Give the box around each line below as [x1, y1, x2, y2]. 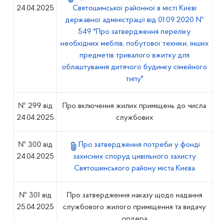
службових [115, 114, 153, 122]
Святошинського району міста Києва [74, 165, 195, 172]
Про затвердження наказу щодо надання [66, 192, 202, 199]
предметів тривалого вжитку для [79, 52, 190, 59]
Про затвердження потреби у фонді [79, 141, 200, 149]
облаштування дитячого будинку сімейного [61, 63, 207, 71]
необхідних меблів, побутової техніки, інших [60, 40, 209, 48]
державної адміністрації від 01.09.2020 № [65, 16, 204, 24]
